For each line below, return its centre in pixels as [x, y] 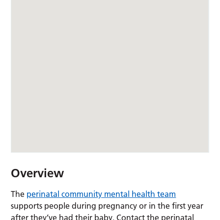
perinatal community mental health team [101, 194]
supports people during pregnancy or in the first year [107, 206]
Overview [38, 173]
